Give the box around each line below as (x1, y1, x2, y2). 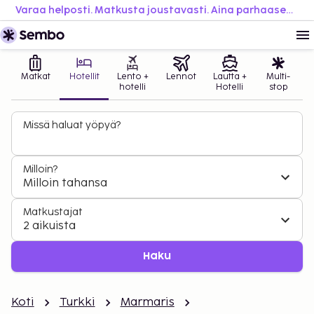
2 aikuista (23, 219, 76, 233)
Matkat (20, 71, 50, 82)
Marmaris (120, 296, 175, 309)
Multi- (266, 71, 291, 82)
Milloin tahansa (23, 177, 107, 190)
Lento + (116, 71, 149, 82)
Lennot (166, 71, 197, 82)
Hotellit (69, 71, 100, 82)
